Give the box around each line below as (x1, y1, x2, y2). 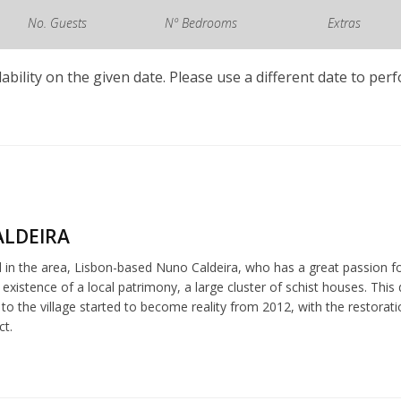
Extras (327, 14, 361, 31)
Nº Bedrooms (164, 14, 237, 31)
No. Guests (28, 14, 87, 31)
